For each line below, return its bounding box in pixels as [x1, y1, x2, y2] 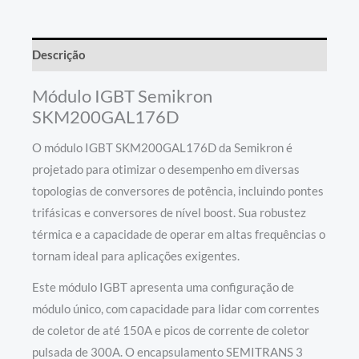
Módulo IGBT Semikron [32, 84, 212, 107]
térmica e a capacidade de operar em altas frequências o [32, 227, 325, 241]
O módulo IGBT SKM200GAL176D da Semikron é [32, 140, 292, 155]
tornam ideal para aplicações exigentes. [32, 248, 240, 263]
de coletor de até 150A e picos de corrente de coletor [32, 323, 309, 337]
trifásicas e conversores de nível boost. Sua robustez [32, 205, 306, 220]
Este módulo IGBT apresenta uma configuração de [32, 280, 294, 294]
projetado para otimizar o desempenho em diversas [32, 162, 300, 176]
